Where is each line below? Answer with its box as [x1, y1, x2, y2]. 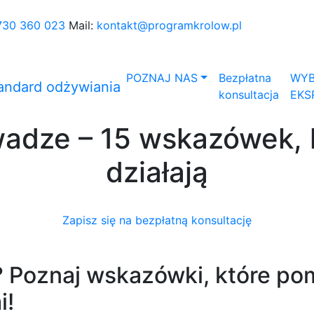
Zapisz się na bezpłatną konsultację [62, 213, 252, 227]
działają [106, 155, 208, 189]
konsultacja [218, 88, 279, 102]
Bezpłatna [218, 71, 271, 85]
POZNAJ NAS [126, 71, 198, 85]
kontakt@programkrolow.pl [97, 18, 242, 32]
